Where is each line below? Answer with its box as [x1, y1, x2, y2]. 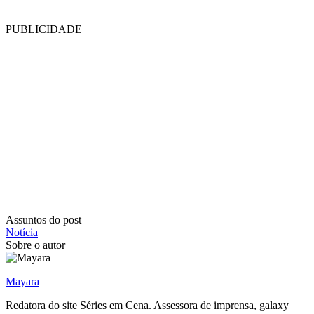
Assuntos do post [6, 213, 81, 226]
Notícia [6, 226, 38, 238]
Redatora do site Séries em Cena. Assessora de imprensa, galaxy [6, 299, 289, 311]
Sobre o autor [6, 238, 65, 251]
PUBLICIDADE [6, 22, 82, 35]
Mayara [6, 275, 39, 287]
